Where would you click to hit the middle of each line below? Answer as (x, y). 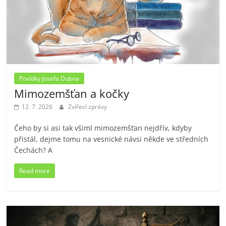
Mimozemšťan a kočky (72, 94)
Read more (35, 171)
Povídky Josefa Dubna (49, 79)
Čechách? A (34, 150)
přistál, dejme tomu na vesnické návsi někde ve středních (111, 139)
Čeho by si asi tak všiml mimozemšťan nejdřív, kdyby (103, 128)
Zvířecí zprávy (88, 107)
